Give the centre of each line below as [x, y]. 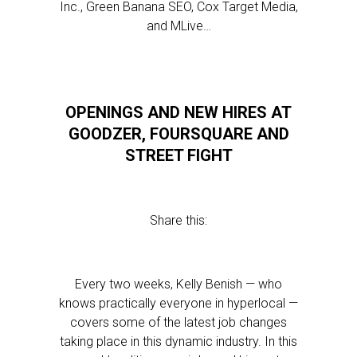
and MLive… [178, 26]
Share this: [178, 220]
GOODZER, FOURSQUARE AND [178, 134]
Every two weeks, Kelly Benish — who [178, 284]
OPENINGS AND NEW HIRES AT [178, 112]
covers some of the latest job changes [178, 322]
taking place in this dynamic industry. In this [178, 341]
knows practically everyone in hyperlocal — [178, 303]
